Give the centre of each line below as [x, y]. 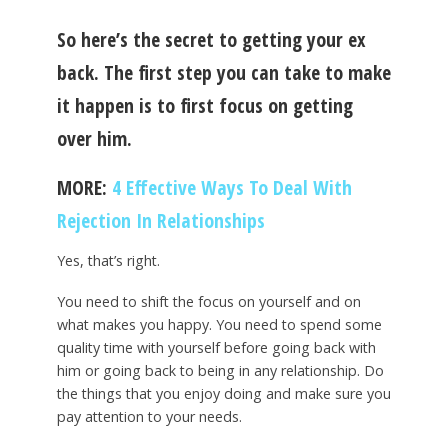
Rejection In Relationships [160, 220]
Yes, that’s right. [108, 261]
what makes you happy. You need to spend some [219, 325]
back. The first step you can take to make [223, 72]
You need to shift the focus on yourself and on [208, 302]
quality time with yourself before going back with [216, 348]
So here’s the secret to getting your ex [211, 39]
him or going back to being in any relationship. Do [220, 371]
